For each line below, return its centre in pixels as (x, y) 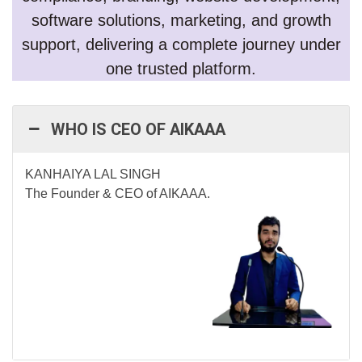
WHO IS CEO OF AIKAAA (139, 130)
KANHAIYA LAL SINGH (93, 175)
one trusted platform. (181, 69)
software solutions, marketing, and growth (181, 21)
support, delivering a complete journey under (181, 45)
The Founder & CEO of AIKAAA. (118, 194)
